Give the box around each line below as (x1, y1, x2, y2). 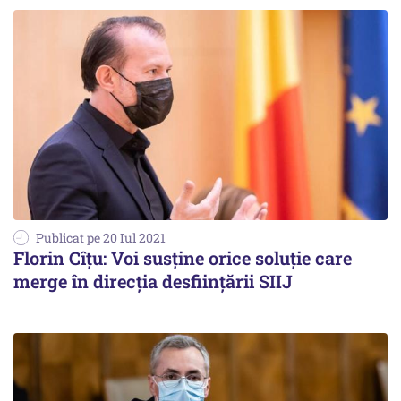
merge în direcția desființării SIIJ (13, 269, 293, 293)
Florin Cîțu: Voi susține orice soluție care (13, 245, 352, 269)
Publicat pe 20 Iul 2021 (36, 228, 166, 246)
